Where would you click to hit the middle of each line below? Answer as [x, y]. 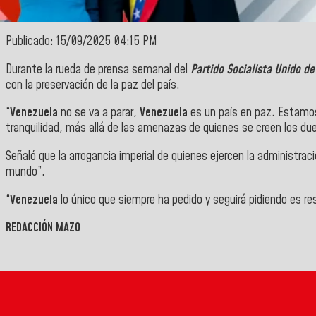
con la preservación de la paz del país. [93, 85]
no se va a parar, [100, 113]
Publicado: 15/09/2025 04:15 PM [81, 42]
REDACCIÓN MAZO [43, 228]
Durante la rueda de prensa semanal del [98, 69]
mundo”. [25, 172]
